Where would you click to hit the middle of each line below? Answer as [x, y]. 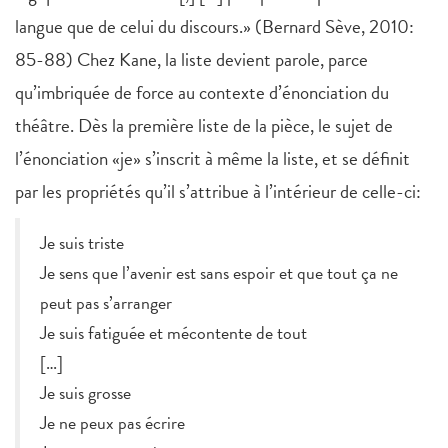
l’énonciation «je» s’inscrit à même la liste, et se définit [212, 159]
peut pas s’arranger [106, 303]
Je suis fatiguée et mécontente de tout [173, 333]
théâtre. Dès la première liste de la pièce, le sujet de [204, 126]
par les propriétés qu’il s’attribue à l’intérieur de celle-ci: [218, 192]
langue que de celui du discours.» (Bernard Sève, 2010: [214, 27]
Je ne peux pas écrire [112, 423]
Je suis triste [82, 243]
